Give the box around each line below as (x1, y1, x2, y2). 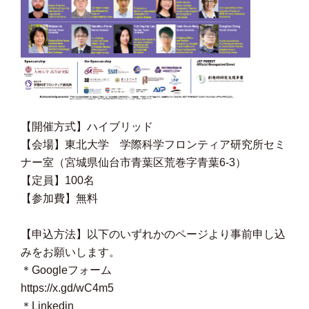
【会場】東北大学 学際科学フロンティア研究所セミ (21, 139, 286, 150)
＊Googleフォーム (21, 264, 112, 276)
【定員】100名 (21, 175, 94, 186)
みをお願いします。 (21, 246, 120, 258)
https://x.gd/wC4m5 (21, 282, 114, 294)
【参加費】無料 (21, 192, 98, 204)
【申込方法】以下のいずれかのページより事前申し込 (21, 228, 286, 240)
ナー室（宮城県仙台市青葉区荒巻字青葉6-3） (21, 157, 246, 168)
